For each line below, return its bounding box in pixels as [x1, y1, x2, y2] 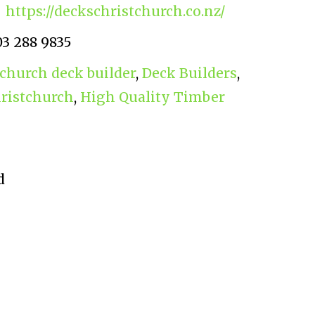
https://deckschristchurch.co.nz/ [5, 3, 226, 20]
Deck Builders [141, 65, 237, 82]
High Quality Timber [79, 89, 225, 106]
